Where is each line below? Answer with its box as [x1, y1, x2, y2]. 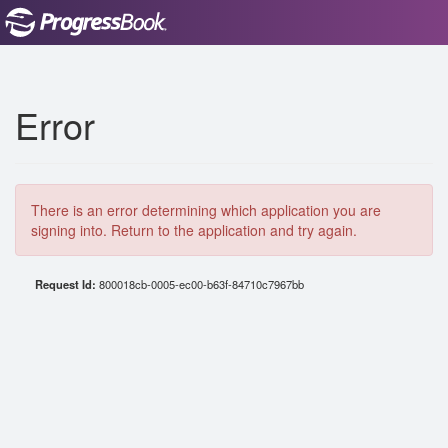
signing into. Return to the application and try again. [31, 220, 357, 240]
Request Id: [35, 276, 99, 292]
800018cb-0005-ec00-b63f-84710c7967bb [99, 276, 304, 292]
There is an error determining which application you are [31, 200, 381, 220]
